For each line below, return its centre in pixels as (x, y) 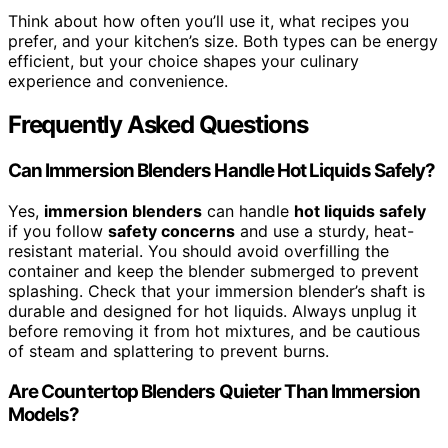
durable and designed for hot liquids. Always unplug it (212, 311)
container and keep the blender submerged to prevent (213, 271)
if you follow (58, 231)
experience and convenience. (118, 80)
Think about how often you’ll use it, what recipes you (208, 20)
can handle (248, 211)
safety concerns (171, 231)
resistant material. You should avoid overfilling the (198, 251)
